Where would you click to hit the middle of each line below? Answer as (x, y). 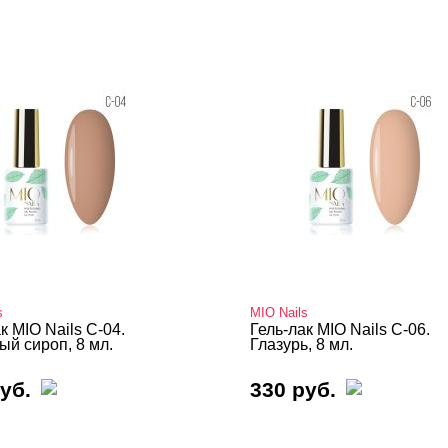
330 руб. (293, 389)
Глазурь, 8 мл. (301, 344)
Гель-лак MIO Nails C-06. (340, 329)
